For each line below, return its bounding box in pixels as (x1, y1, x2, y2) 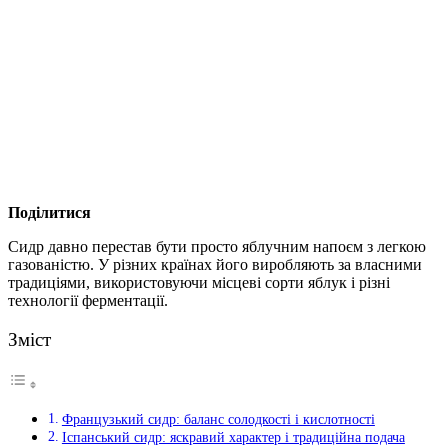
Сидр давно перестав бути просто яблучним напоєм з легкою (8, 237, 426, 255)
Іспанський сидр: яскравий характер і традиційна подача (61, 429, 405, 446)
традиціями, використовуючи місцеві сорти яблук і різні (8, 273, 390, 291)
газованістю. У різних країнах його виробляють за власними (8, 255, 422, 273)
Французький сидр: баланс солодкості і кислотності (61, 411, 375, 428)
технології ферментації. (8, 291, 168, 309)
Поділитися (8, 203, 91, 221)
